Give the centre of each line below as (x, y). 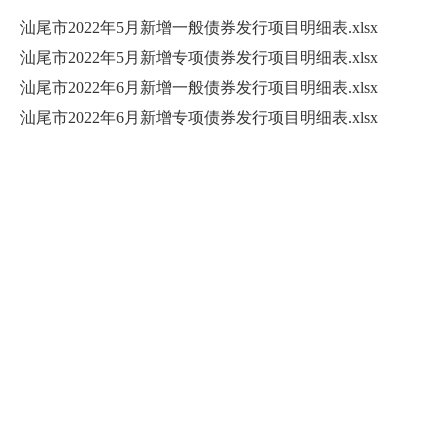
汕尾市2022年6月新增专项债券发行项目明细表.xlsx (199, 117)
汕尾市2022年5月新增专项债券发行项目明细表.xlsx (199, 57)
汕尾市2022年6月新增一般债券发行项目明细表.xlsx (199, 87)
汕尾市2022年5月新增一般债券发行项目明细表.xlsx (199, 27)
